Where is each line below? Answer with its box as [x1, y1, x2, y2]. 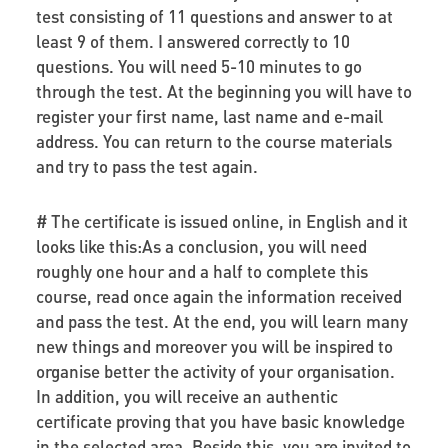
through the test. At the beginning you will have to [35, 79, 412, 102]
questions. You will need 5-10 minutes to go [35, 54, 362, 77]
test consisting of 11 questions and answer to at [35, 4, 393, 27]
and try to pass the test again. [35, 154, 258, 177]
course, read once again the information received [35, 284, 402, 307]
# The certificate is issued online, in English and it [35, 209, 408, 232]
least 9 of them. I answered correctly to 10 [35, 29, 350, 52]
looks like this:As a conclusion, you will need [35, 234, 367, 257]
